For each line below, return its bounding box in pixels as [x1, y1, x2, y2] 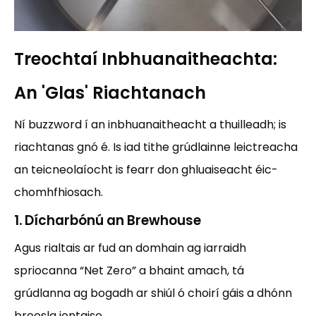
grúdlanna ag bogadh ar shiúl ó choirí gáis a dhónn [14, 285, 292, 301]
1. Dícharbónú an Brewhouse [14, 211, 201, 230]
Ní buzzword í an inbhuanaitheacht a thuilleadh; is [14, 116, 286, 133]
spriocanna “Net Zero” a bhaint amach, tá [14, 262, 244, 279]
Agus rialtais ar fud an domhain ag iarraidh [14, 240, 246, 256]
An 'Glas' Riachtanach [14, 81, 206, 104]
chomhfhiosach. [14, 184, 103, 200]
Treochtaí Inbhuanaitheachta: [14, 47, 277, 71]
